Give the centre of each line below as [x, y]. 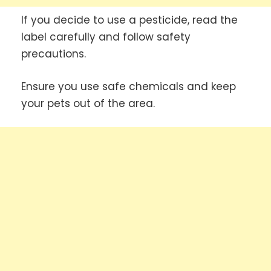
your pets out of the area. [88, 103]
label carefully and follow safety [106, 37]
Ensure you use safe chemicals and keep [129, 86]
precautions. [54, 54]
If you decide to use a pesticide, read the [129, 20]
